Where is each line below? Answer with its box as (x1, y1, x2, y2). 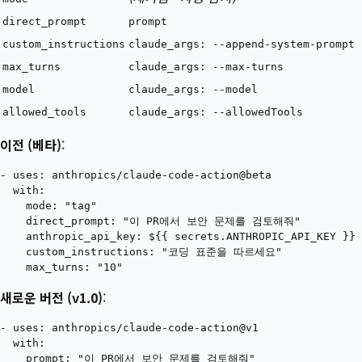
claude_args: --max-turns (128, 60, 284, 73)
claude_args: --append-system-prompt (128, 37, 355, 50)
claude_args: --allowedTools (128, 105, 303, 118)
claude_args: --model (128, 82, 258, 95)
